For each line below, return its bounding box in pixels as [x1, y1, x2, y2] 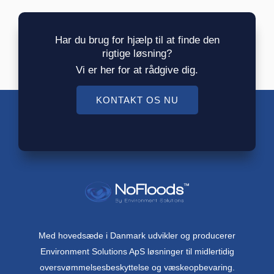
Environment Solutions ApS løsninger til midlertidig [40, 246, 234, 256]
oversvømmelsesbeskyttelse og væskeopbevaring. [39, 262, 235, 272]
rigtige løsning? [102, 48, 172, 60]
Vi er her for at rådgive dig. [76, 64, 198, 76]
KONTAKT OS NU [95, 95, 179, 106]
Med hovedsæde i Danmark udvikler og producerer [39, 230, 235, 240]
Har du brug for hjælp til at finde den [54, 34, 220, 46]
